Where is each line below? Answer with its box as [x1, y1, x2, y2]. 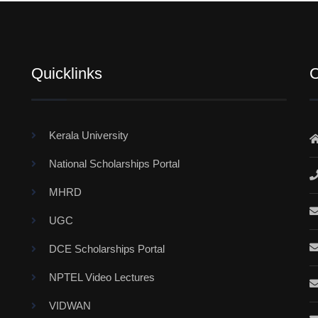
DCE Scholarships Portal [48, 243, 165, 255]
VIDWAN [48, 300, 91, 312]
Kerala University [48, 129, 128, 141]
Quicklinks [31, 65, 102, 82]
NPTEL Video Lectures [48, 271, 155, 283]
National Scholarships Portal [48, 158, 180, 170]
